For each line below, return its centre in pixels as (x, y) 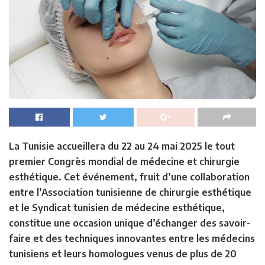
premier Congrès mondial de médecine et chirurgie (124, 162)
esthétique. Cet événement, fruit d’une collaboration (129, 177)
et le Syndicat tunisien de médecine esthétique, (117, 208)
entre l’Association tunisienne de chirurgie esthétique (130, 193)
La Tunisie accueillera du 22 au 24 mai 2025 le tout (122, 146)
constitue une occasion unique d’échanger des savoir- (130, 223)
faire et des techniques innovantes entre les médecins (132, 239)
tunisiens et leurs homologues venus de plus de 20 (123, 254)
